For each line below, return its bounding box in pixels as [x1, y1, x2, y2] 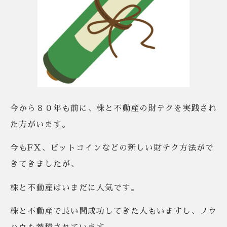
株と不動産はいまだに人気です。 [10, 183, 139, 192]
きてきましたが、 [10, 160, 79, 169]
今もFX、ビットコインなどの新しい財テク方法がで [10, 144, 214, 153]
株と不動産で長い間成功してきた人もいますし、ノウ [10, 207, 217, 215]
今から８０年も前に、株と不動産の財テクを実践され [10, 104, 217, 112]
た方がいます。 [10, 120, 70, 129]
